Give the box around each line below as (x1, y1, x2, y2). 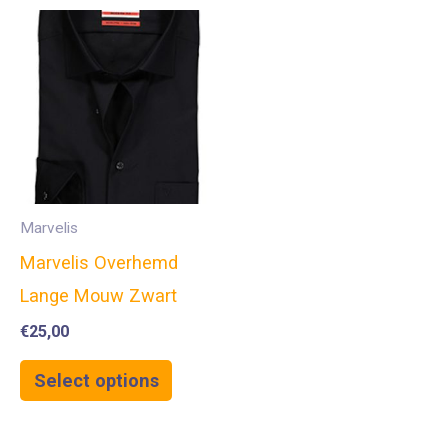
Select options (33, 369, 159, 391)
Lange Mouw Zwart (20, 285, 177, 307)
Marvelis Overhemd (20, 252, 178, 274)
